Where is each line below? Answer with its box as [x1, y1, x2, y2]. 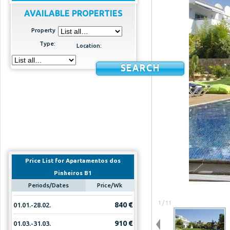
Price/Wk [97, 182, 123, 188]
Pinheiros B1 [54, 169, 92, 176]
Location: [76, 43, 102, 49]
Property [31, 27, 55, 33]
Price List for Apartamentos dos [25, 157, 121, 164]
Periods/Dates [28, 182, 69, 188]
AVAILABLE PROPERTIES [24, 9, 123, 18]
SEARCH [120, 63, 160, 72]
